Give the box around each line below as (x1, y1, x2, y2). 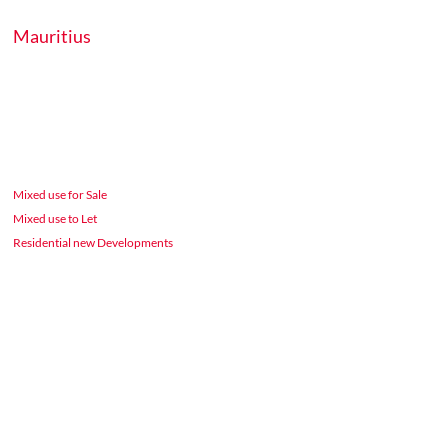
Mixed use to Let (13, 211, 98, 226)
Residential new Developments (13, 235, 174, 250)
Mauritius (13, 25, 92, 47)
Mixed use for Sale (13, 187, 108, 202)
